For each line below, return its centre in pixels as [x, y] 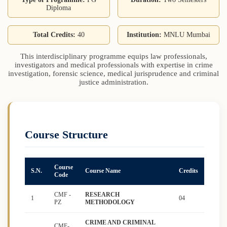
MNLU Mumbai [186, 35]
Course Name [103, 171]
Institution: [144, 35]
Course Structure [66, 135]
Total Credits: [54, 35]
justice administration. [113, 82]
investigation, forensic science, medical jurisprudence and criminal [113, 74]
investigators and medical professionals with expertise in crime [113, 65]
